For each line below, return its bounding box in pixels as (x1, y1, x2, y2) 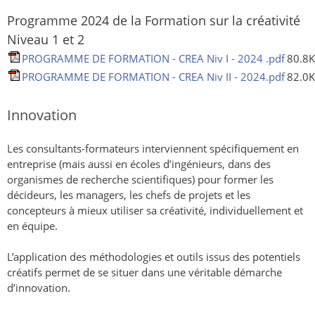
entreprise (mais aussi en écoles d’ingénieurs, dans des (7, 157, 271, 171)
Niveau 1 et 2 (7, 31, 84, 48)
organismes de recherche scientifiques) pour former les (7, 172, 274, 186)
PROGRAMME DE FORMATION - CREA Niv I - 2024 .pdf (22, 51, 285, 65)
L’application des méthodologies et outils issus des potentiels (7, 250, 300, 264)
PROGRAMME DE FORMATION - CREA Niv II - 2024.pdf (22, 70, 285, 84)
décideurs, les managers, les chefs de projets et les (7, 188, 250, 202)
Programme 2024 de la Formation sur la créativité (7, 12, 300, 29)
